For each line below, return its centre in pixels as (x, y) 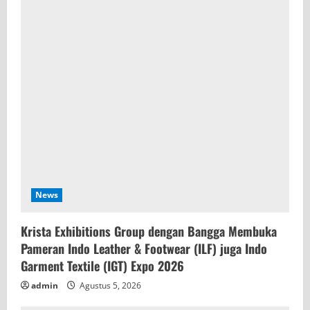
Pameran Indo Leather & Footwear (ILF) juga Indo (144, 248)
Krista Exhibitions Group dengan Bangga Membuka (149, 231)
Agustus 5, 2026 (109, 285)
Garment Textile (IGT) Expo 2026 (102, 265)
